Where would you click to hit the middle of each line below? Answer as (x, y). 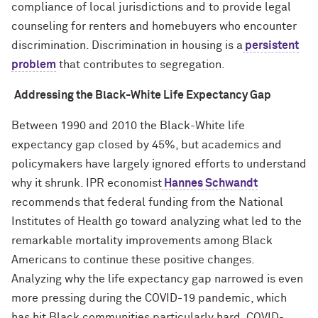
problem (34, 64)
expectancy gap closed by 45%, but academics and (147, 144)
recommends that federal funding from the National (147, 202)
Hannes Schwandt (211, 183)
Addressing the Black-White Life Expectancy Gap (143, 95)
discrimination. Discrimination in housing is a (127, 45)
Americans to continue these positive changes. (133, 259)
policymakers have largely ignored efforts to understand (159, 164)
